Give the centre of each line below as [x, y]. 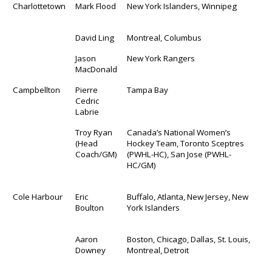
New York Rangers [161, 58]
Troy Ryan [94, 132]
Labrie [87, 111]
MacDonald [97, 69]
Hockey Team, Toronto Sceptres [186, 143]
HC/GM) [142, 165]
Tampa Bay [148, 90]
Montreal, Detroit [158, 250]
